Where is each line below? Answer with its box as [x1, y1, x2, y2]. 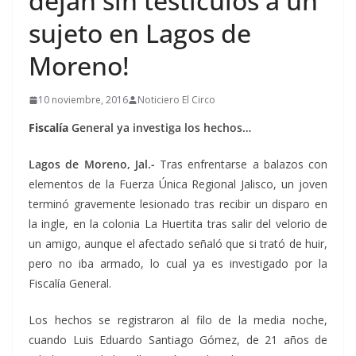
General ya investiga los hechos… [68, 120, 251, 135]
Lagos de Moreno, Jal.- [29, 157, 155, 172]
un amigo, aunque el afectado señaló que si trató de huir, [29, 236, 327, 251]
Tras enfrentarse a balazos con [154, 157, 327, 172]
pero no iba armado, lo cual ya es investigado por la [29, 256, 327, 271]
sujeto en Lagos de [29, 16, 251, 50]
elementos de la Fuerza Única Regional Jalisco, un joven [29, 176, 327, 192]
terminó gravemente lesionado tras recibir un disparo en [29, 196, 327, 211]
